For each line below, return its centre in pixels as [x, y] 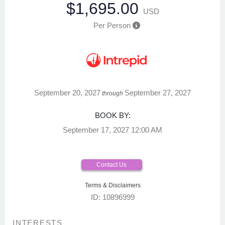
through [113, 93]
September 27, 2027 [158, 92]
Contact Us [111, 164]
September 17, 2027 [96, 130]
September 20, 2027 [67, 92]
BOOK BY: [113, 115]
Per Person [112, 25]
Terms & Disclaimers [113, 185]
